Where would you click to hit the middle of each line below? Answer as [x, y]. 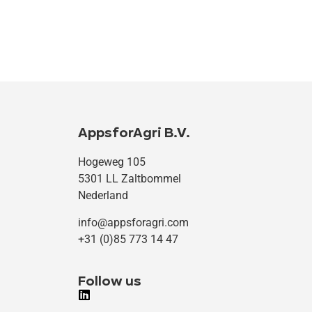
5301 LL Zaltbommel [130, 179]
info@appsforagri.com [133, 222]
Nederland [103, 196]
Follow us [110, 282]
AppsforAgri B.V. [134, 133]
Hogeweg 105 [112, 162]
